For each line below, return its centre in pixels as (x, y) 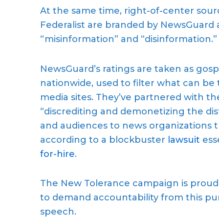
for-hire (57, 154)
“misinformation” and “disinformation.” (129, 39)
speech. (58, 212)
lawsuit (184, 140)
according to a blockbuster (104, 140)
